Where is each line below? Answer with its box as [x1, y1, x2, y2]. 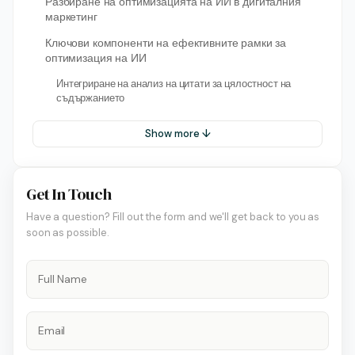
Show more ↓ [144, 126, 211, 140]
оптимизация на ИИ [45, 51, 147, 65]
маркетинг [45, 10, 97, 24]
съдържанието [56, 91, 125, 105]
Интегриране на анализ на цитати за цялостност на [56, 77, 292, 90]
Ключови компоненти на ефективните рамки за [45, 36, 287, 50]
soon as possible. [26, 225, 109, 239]
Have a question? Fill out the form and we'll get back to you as [26, 209, 320, 223]
